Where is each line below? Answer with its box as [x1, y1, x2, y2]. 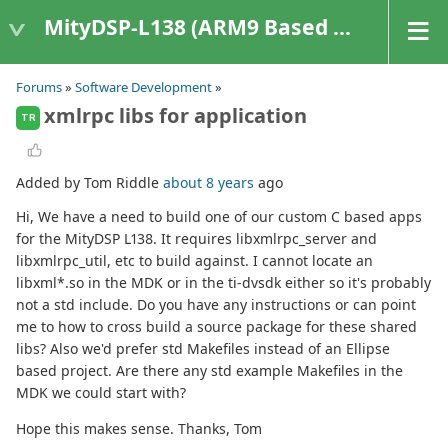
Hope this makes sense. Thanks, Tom [16, 419, 262, 439]
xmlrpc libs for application [44, 102, 307, 129]
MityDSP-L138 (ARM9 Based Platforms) [44, 12, 333, 41]
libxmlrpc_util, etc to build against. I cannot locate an [16, 251, 373, 271]
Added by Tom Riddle [16, 173, 163, 193]
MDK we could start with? [16, 383, 186, 403]
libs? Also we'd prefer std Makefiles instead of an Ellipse [16, 339, 390, 359]
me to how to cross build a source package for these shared [16, 317, 417, 337]
